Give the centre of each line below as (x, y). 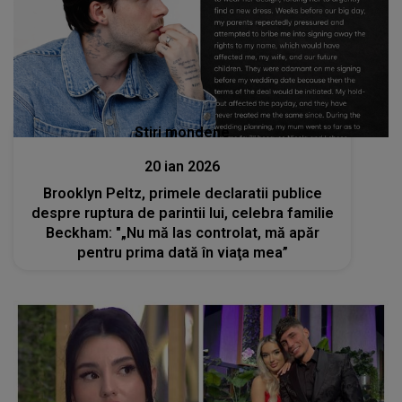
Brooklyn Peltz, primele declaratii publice (182, 194)
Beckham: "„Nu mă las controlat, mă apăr (182, 233)
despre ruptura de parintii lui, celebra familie (182, 214)
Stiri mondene (183, 133)
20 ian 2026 (183, 167)
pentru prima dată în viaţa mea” (182, 253)
